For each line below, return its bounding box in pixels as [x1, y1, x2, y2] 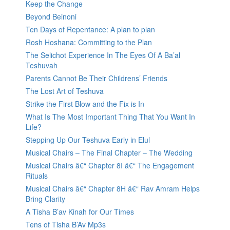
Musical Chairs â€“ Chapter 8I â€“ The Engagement [26, 160, 194, 171]
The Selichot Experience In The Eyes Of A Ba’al [26, 50, 180, 61]
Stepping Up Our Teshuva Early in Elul [26, 135, 150, 145]
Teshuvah [26, 60, 57, 71]
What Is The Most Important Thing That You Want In [26, 111, 195, 122]
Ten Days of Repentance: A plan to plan [26, 24, 155, 35]
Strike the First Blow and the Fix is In [26, 99, 144, 109]
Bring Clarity [26, 194, 65, 204]
